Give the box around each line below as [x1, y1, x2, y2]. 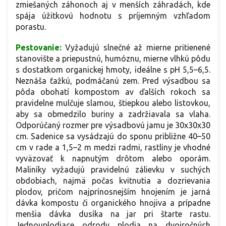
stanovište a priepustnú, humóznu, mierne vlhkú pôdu [16, 53, 210, 63]
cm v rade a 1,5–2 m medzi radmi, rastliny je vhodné [16, 142, 210, 152]
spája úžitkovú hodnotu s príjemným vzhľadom [16, 11, 210, 20]
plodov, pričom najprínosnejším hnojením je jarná [16, 187, 210, 196]
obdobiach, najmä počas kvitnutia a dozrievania [16, 176, 210, 185]
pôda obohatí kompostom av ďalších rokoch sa [16, 87, 210, 96]
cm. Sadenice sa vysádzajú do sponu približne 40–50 [16, 131, 210, 141]
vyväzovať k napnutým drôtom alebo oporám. [16, 153, 210, 163]
